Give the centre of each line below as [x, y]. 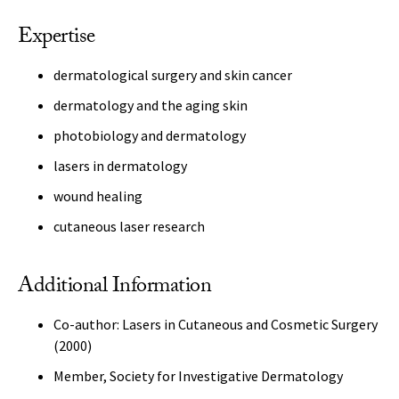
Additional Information [114, 288]
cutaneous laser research [129, 226]
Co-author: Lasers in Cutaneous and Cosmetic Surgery [216, 324]
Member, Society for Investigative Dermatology [198, 376]
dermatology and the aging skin [151, 105]
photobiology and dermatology [150, 135]
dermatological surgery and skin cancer [173, 75]
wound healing [98, 196]
